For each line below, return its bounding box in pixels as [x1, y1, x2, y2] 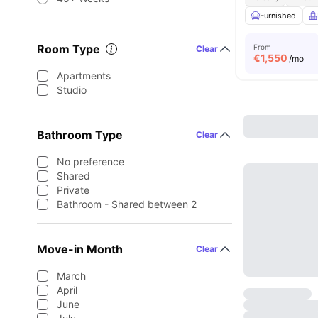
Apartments [57, 70, 111, 82]
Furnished [260, 11, 297, 21]
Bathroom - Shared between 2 [57, 198, 197, 210]
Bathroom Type [37, 128, 123, 142]
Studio [57, 84, 87, 96]
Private [57, 184, 89, 196]
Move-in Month [37, 242, 123, 256]
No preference [57, 155, 124, 168]
